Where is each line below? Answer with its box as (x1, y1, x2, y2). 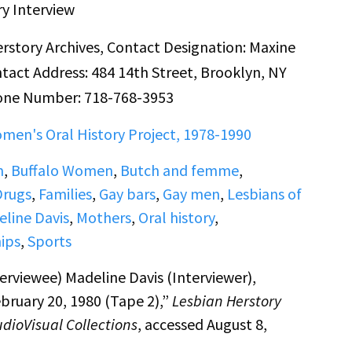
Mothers (75, 207, 131, 228)
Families (38, 184, 92, 204)
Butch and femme (119, 160, 239, 181)
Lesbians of (226, 184, 302, 204)
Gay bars (98, 184, 156, 204)
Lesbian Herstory (171, 291, 281, 311)
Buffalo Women (10, 160, 113, 181)
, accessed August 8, (137, 314, 267, 335)
